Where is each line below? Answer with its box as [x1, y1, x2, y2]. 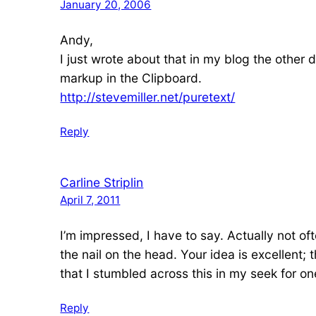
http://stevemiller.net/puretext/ [60, 90, 236, 105]
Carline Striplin [60, 174, 144, 190]
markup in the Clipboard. [60, 71, 202, 86]
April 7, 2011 [60, 193, 121, 207]
